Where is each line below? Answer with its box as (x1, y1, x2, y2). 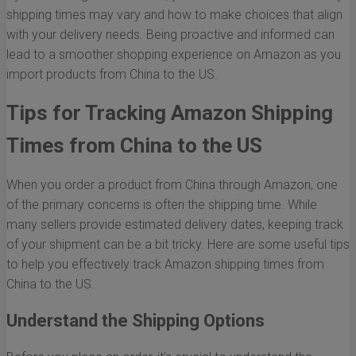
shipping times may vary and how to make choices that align (6, 7, 342, 23)
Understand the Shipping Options (6, 311, 265, 331)
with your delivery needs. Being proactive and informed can (6, 27, 335, 43)
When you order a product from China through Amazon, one (6, 177, 338, 193)
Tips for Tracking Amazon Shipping (6, 101, 333, 126)
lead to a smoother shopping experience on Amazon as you (6, 47, 341, 63)
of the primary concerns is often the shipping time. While (6, 197, 317, 213)
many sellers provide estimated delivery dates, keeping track (6, 217, 343, 233)
